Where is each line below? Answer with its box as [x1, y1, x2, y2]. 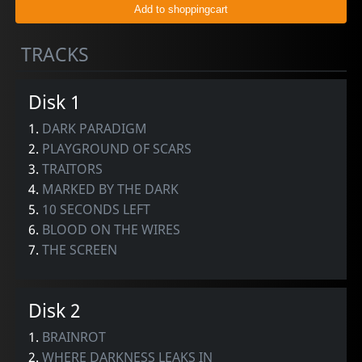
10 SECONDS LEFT [42, 200, 151, 219]
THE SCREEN [42, 241, 118, 259]
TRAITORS [42, 160, 103, 179]
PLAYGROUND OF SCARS [42, 140, 192, 158]
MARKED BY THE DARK [42, 180, 179, 199]
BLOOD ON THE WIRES [42, 221, 181, 239]
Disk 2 [28, 297, 82, 323]
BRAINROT [42, 327, 107, 346]
